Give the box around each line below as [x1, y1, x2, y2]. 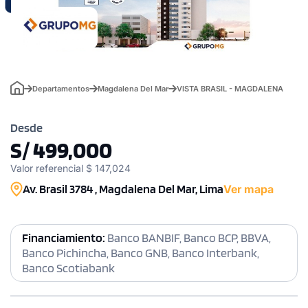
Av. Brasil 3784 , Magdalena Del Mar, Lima [23, 181, 223, 196]
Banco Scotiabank [22, 260, 115, 275]
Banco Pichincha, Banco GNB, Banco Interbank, [22, 245, 259, 260]
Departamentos [32, 83, 89, 93]
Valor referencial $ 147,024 [10, 162, 131, 174]
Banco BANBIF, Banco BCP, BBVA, [107, 230, 271, 245]
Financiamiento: [22, 230, 107, 245]
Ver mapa [223, 181, 274, 196]
